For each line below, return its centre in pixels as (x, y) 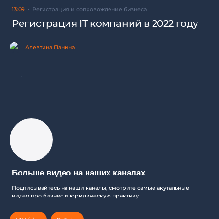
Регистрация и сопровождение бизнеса (89, 9)
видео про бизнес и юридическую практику (75, 196)
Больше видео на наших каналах (78, 173)
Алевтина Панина (50, 47)
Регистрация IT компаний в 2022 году (105, 23)
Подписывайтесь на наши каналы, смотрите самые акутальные (100, 188)
